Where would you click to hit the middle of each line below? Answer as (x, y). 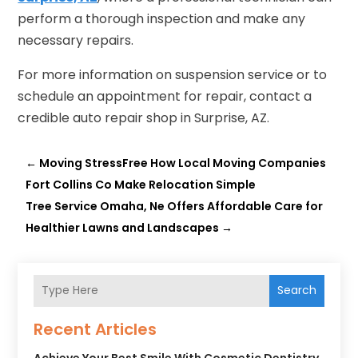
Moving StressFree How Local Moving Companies (183, 163)
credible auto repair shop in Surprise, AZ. (144, 117)
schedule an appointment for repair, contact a (165, 96)
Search (296, 290)
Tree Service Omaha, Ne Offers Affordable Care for (175, 206)
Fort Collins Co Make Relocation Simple (141, 184)
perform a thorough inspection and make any (162, 18)
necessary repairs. (76, 40)
